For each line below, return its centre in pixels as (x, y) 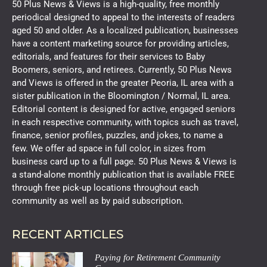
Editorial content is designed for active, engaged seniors (124, 109)
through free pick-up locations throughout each (105, 188)
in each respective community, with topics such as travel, (125, 122)
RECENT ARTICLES (68, 234)
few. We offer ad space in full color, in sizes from (109, 149)
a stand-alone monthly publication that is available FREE (123, 175)
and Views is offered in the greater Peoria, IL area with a (123, 83)
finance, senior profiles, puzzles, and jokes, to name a (117, 136)
